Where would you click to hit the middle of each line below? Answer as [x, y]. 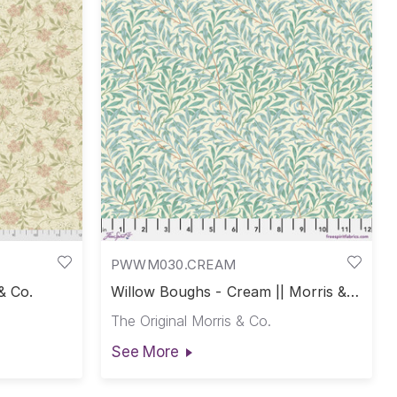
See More [144, 351]
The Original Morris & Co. [191, 321]
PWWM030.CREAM [173, 264]
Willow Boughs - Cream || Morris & [229, 292]
